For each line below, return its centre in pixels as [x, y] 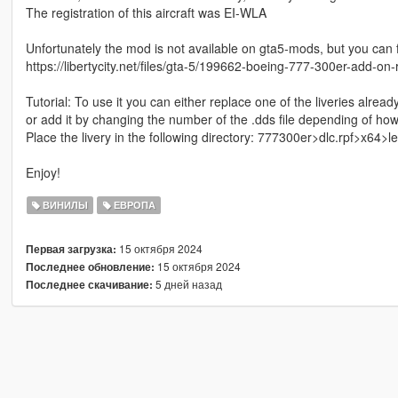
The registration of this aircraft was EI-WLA [146, 13]
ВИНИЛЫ [64, 205]
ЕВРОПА [133, 205]
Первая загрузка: [71, 250]
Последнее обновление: [90, 267]
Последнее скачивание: [89, 285]
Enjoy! [43, 173]
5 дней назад [187, 284]
